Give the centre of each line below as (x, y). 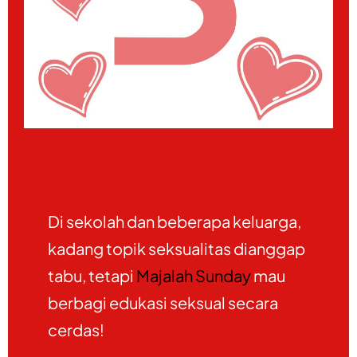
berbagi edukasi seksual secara (163, 302)
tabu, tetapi (92, 275)
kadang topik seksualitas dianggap (177, 248)
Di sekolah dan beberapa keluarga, (175, 221)
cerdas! (76, 329)
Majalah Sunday (194, 275)
